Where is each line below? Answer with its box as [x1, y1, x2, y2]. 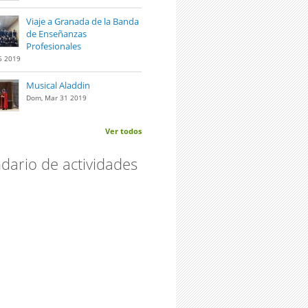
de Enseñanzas [26, 27, 87, 40]
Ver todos [105, 125, 142, 136]
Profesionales [26, 39, 81, 52]
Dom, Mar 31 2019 [26, 92, 87, 102]
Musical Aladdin [26, 78, 90, 91]
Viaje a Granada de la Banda [26, 14, 139, 27]
